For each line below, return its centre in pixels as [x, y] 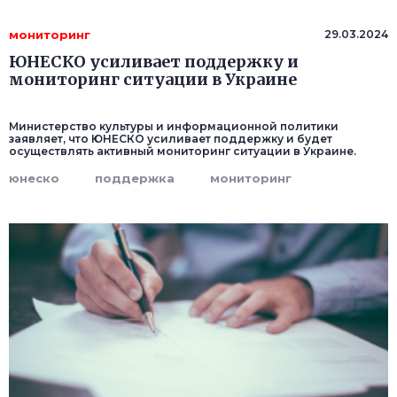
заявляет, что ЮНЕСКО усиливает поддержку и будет [171, 139]
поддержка [135, 179]
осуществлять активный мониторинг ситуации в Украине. [183, 152]
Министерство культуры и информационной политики [174, 127]
